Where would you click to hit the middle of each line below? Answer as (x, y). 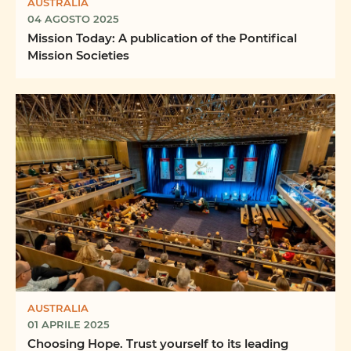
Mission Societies (78, 55)
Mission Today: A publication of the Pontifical (162, 38)
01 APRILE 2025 (69, 324)
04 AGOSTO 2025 (73, 19)
